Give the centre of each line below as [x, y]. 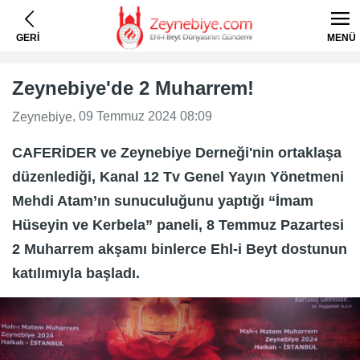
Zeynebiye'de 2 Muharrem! [133, 88]
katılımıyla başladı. [76, 273]
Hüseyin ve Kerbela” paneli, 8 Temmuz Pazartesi [178, 225]
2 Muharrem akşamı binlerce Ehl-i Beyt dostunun [180, 249]
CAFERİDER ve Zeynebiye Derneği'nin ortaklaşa [177, 152]
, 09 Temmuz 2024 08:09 [142, 116]
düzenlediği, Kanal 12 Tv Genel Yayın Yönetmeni [178, 176]
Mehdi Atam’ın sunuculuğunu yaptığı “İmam [163, 200]
